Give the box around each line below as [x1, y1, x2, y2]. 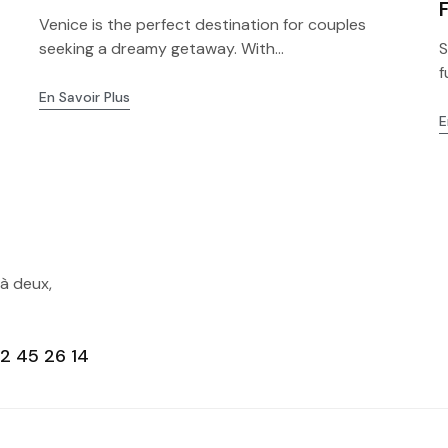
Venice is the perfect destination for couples [38, 14, 366, 35]
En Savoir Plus [38, 88, 130, 106]
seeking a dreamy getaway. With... [38, 38, 284, 59]
